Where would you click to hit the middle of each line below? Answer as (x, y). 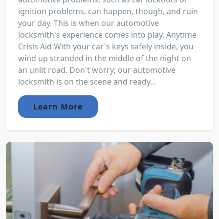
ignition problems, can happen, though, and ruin (108, 11)
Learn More (58, 106)
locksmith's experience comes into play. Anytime (107, 34)
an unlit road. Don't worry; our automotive (97, 70)
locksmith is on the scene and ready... (87, 81)
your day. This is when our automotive (88, 23)
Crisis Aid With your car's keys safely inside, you (106, 46)
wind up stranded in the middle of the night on (105, 58)
